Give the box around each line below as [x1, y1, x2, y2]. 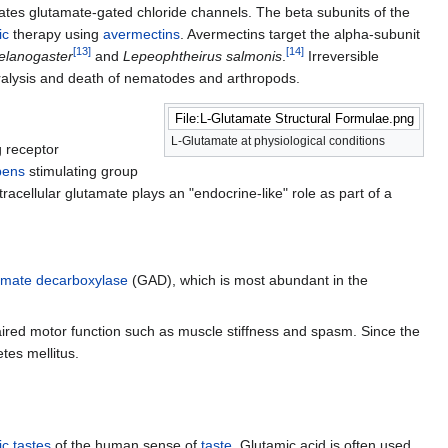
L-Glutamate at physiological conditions [171, 134, 385, 149]
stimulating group [25, 162, 138, 179]
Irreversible [304, 48, 379, 65]
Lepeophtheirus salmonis [123, 48, 282, 65]
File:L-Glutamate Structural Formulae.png [174, 111, 414, 127]
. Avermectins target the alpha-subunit [180, 26, 420, 43]
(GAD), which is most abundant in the [128, 271, 368, 288]
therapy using [9, 26, 103, 43]
